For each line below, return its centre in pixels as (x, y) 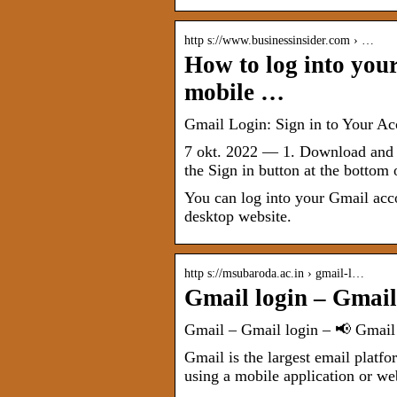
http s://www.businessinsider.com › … (279, 41)
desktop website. (238, 217)
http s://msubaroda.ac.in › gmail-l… (274, 274)
